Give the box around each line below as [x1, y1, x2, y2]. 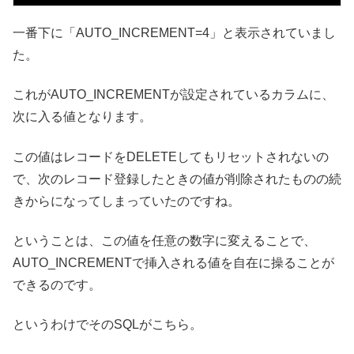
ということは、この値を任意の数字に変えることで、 [13, 234, 316, 247]
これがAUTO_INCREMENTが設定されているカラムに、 [13, 88, 334, 102]
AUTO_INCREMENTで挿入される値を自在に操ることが [13, 256, 334, 269]
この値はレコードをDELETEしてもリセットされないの [13, 149, 329, 164]
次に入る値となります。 [13, 110, 152, 124]
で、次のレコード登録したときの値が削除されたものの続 [13, 171, 341, 186]
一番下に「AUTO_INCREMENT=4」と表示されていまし [13, 25, 336, 40]
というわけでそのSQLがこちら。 [13, 318, 202, 332]
